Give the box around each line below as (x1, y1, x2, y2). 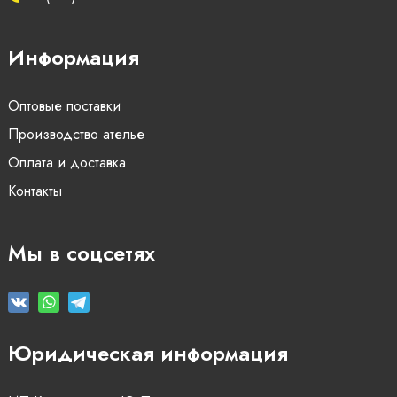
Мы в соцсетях (7, 238, 155, 269)
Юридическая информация (7, 339, 288, 369)
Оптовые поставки (7, 97, 121, 117)
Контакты (7, 182, 62, 202)
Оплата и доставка (7, 153, 126, 174)
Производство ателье (7, 125, 144, 145)
